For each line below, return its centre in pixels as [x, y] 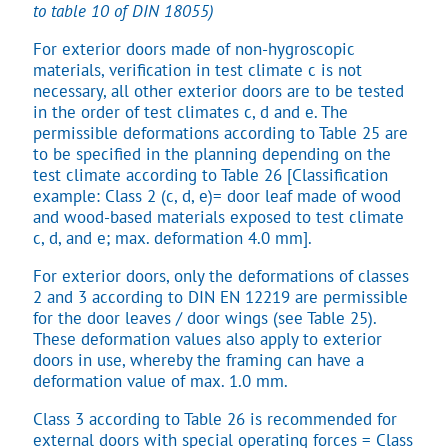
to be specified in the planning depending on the [212, 153]
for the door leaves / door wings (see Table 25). [204, 317]
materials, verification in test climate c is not [197, 69]
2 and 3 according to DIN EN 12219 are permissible [220, 296]
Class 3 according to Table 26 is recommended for [215, 418]
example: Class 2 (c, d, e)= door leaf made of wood [217, 195]
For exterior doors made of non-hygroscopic [194, 48]
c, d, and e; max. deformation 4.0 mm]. [172, 237]
